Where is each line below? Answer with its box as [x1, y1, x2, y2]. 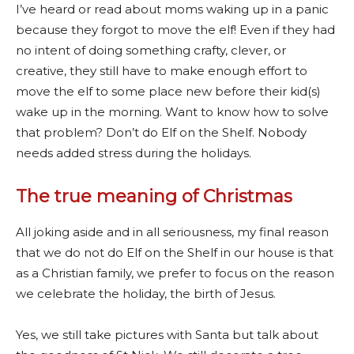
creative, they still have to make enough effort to [16, 62, 307, 78]
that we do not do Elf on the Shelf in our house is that [16, 244, 333, 260]
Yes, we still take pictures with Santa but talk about [16, 326, 318, 342]
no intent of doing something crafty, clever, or [16, 42, 286, 58]
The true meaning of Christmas [16, 185, 292, 207]
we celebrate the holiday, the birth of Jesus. [16, 285, 276, 301]
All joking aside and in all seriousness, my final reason [16, 224, 329, 239]
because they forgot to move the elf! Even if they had [16, 21, 335, 37]
